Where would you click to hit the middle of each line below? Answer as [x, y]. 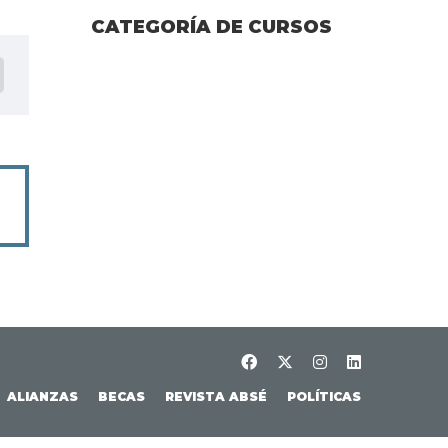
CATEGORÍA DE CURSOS [211, 27]
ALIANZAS [42, 396]
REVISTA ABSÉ [216, 396]
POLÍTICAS [324, 396]
